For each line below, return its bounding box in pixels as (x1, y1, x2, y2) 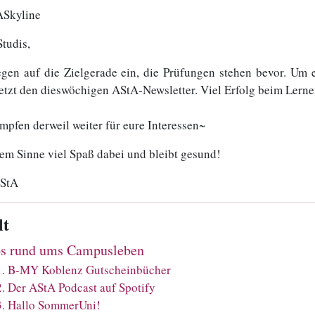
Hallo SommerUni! (8, 296, 101, 313)
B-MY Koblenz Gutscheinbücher (8, 261, 171, 278)
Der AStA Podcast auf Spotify (8, 278, 155, 295)
